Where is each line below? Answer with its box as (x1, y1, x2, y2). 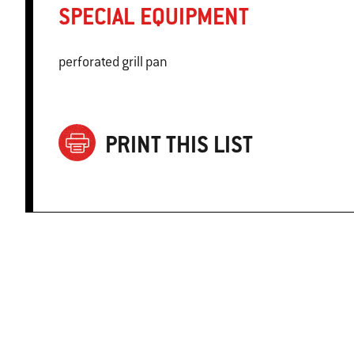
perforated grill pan (58, 53, 168, 71)
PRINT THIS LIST (105, 129, 253, 159)
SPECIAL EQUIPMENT (58, 2, 249, 32)
